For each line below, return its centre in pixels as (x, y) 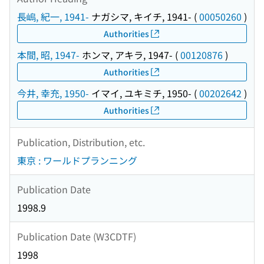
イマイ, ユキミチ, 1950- (140, 93)
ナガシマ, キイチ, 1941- (140, 17)
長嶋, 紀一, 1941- (53, 17)
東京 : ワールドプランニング (77, 161)
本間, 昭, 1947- (48, 55)
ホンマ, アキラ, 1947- (126, 55)
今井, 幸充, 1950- (53, 93)
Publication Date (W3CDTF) (77, 236)
